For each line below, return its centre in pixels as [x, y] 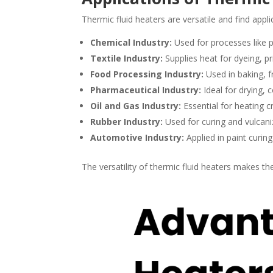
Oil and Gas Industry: [136, 105]
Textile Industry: [127, 58]
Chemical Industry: [131, 42]
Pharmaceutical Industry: [146, 90]
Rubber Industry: [127, 121]
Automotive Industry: [137, 137]
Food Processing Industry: [147, 74]
